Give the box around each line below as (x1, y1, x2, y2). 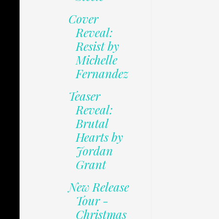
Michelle (75, 52, 117, 68)
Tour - (75, 193, 109, 209)
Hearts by (75, 129, 123, 145)
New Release (68, 179, 129, 195)
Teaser (68, 88, 100, 104)
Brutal (75, 115, 108, 131)
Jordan (75, 143, 113, 159)
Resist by (75, 38, 119, 54)
